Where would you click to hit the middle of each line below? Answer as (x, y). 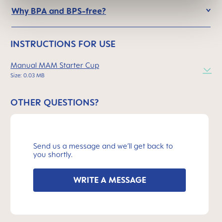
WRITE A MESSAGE (110, 180)
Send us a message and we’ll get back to (103, 146)
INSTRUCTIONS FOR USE (63, 44)
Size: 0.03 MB (28, 75)
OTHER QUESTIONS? (55, 102)
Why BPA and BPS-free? (59, 11)
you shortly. (53, 154)
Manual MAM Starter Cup (55, 65)
